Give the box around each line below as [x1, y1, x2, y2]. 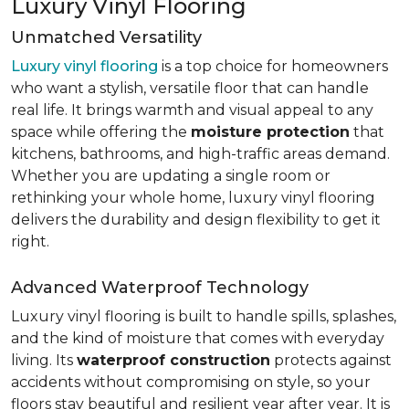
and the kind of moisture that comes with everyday [11, 330, 384, 347]
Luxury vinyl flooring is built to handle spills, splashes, [11, 308, 396, 325]
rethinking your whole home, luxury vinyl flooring [11, 189, 375, 206]
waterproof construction [77, 351, 270, 369]
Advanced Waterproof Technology [11, 278, 309, 298]
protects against [270, 351, 392, 369]
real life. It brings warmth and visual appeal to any [11, 101, 373, 119]
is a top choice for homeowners [158, 58, 388, 75]
